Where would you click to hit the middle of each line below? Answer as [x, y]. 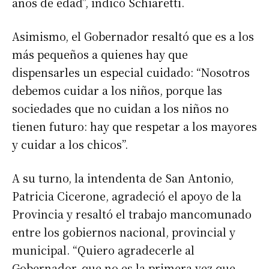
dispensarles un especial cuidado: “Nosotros [131, 72]
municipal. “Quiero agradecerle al [103, 250]
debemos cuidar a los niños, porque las [117, 90]
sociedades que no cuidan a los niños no [120, 108]
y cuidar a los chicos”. [70, 144]
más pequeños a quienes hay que [100, 54]
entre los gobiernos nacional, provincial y [124, 232]
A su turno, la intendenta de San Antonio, [123, 178]
